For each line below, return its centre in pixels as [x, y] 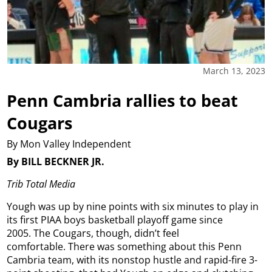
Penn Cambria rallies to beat [123, 101]
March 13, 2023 [234, 71]
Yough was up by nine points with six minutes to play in [133, 206]
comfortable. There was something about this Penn [124, 246]
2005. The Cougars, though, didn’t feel [93, 233]
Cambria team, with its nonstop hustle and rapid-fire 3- [132, 260]
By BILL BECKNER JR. [56, 161]
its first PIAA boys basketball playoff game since [115, 219]
